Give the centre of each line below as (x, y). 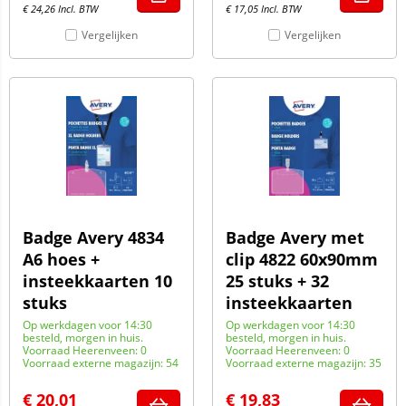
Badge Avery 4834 (93, 237)
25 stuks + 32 (277, 281)
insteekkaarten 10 (97, 281)
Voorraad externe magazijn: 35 (304, 363)
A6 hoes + (61, 259)
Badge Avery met (295, 237)
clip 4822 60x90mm (302, 259)
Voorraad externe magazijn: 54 (101, 363)
